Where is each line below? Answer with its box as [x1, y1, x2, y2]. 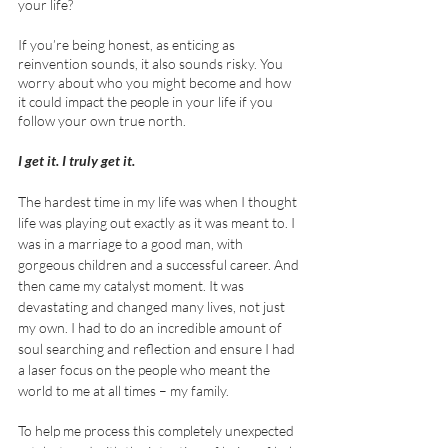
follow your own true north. [18, 112, 189, 129]
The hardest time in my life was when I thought [18, 193, 300, 210]
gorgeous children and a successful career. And [18, 256, 302, 273]
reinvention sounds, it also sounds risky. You [18, 55, 286, 72]
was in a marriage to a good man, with [18, 235, 246, 252]
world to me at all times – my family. [18, 382, 232, 399]
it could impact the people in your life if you [18, 93, 276, 110]
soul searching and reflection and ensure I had [18, 340, 298, 357]
